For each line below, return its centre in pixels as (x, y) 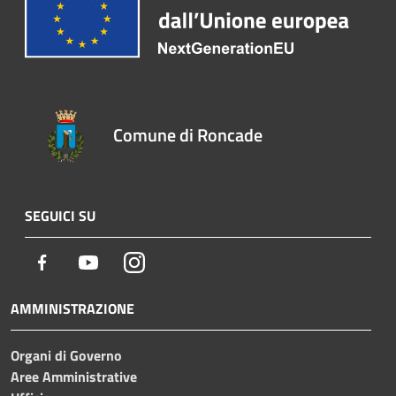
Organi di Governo (66, 355)
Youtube (123, 261)
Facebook (80, 261)
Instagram (175, 261)
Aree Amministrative (74, 376)
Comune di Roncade (188, 134)
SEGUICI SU (60, 215)
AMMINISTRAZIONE (72, 308)
